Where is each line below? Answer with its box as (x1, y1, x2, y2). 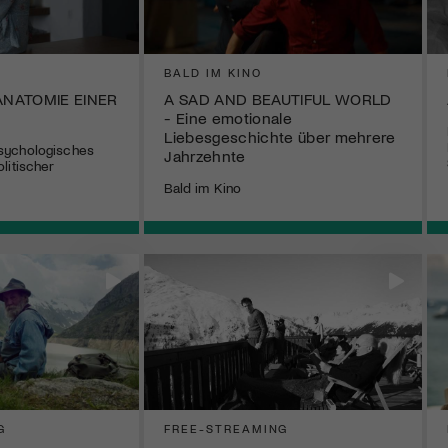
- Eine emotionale (164, 107, 292, 127)
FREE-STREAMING (164, 421, 289, 436)
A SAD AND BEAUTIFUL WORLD (164, 88, 392, 108)
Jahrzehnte (164, 145, 246, 165)
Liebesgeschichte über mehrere (164, 126, 396, 146)
